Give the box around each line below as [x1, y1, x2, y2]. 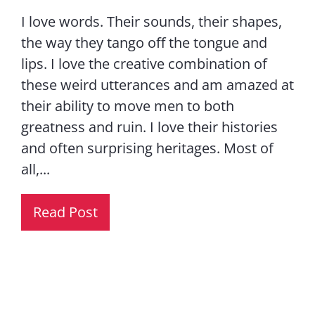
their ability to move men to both [20, 96, 234, 116]
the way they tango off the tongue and [20, 33, 267, 53]
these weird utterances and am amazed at [20, 75, 294, 95]
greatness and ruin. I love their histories [20, 117, 278, 137]
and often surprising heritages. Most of [20, 139, 274, 158]
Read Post [32, 202, 98, 222]
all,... [20, 160, 50, 179]
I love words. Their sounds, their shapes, [20, 12, 282, 32]
